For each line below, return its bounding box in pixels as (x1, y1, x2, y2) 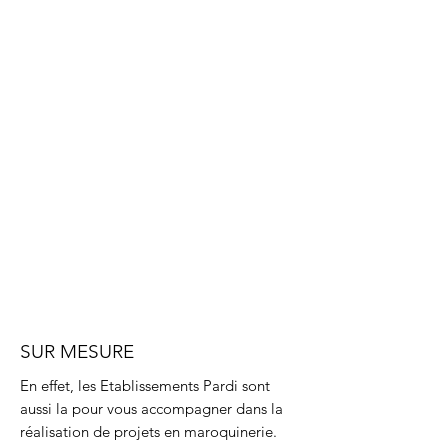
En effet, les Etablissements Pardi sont (20, 376, 270, 395)
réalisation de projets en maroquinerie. (20, 422, 277, 441)
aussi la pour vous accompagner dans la (20, 399, 283, 418)
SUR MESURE (20, 340, 134, 363)
